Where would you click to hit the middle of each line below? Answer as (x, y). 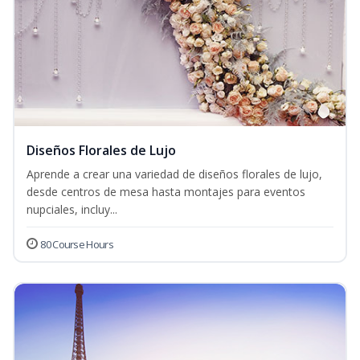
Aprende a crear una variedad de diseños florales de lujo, (174, 174)
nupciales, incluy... (72, 210)
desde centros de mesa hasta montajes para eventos (166, 192)
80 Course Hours (77, 245)
